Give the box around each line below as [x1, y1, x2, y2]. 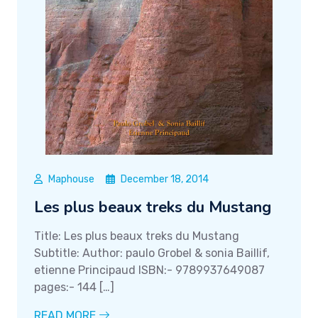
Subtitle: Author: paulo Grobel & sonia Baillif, [34, 246, 270, 261]
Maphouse [48, 173, 95, 186]
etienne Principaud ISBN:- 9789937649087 [34, 263, 265, 278]
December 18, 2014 [120, 173, 209, 186]
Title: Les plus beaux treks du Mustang [34, 229, 239, 243]
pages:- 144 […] [34, 280, 114, 295]
